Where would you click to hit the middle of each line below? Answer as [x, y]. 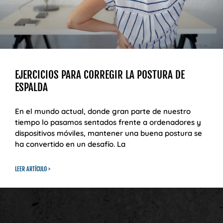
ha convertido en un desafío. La [70, 144]
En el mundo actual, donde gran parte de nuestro [103, 111]
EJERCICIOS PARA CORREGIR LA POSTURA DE [100, 74]
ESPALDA [31, 87]
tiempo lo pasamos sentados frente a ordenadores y [108, 122]
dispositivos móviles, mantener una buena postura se [109, 133]
